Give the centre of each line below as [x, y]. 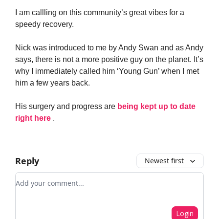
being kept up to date [156, 106]
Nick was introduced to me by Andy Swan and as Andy [109, 48]
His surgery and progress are [66, 106]
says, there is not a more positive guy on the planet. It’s [109, 59]
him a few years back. [53, 83]
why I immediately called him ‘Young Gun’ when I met [107, 71]
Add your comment [51, 178]
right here [34, 118]
